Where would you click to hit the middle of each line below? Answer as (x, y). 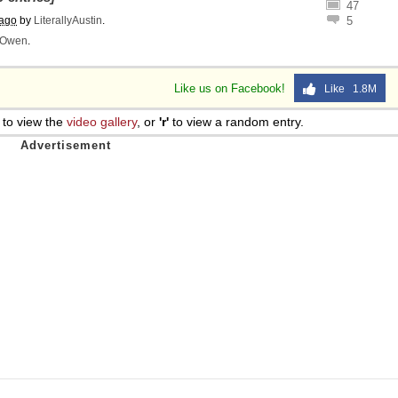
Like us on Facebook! (231, 88)
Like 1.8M (346, 89)
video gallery (102, 122)
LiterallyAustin (68, 20)
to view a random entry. (236, 122)
